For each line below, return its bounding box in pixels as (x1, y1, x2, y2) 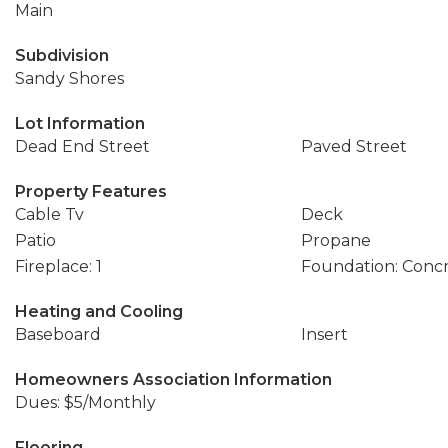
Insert (300, 325, 348, 344)
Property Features (15, 182, 167, 201)
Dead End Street (15, 137, 150, 156)
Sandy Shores (15, 69, 124, 88)
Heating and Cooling (15, 302, 183, 321)
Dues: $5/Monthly (15, 393, 156, 412)
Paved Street (300, 137, 407, 156)
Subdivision (15, 46, 109, 65)
